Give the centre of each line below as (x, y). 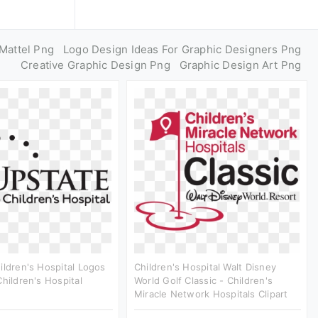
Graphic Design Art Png (240, 65)
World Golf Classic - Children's (203, 280)
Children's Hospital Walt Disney (205, 267)
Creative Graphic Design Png (95, 65)
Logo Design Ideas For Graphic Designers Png (182, 49)
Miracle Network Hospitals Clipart (211, 294)
